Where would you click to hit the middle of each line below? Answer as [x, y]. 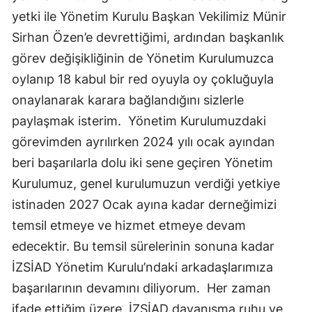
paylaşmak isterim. [67, 121]
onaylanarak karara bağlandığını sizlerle [128, 100]
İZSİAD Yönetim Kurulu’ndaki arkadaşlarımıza [142, 267]
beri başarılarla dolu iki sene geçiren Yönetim [142, 163]
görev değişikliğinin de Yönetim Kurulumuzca [143, 58]
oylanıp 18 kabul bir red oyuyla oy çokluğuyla [143, 79]
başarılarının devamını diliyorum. [106, 288]
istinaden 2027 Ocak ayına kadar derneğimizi [144, 205]
